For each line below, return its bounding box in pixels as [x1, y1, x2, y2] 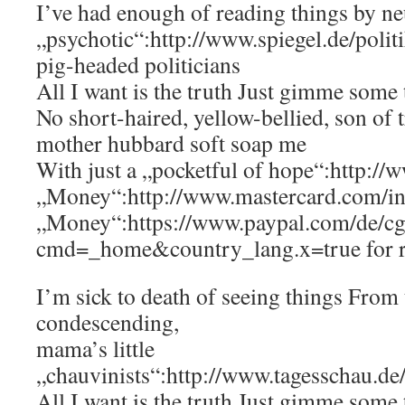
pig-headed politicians [36, 49, 240, 80]
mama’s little [36, 333, 155, 363]
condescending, [36, 306, 179, 337]
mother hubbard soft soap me [36, 127, 306, 158]
